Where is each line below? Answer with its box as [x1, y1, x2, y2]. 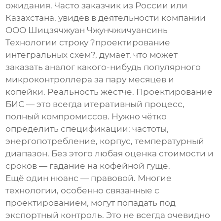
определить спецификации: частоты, [5, 124, 169, 134]
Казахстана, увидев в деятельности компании [5, 13, 206, 23]
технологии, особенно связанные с [5, 185, 160, 196]
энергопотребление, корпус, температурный [5, 136, 205, 147]
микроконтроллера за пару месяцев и [5, 74, 175, 85]
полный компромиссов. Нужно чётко [5, 111, 167, 122]
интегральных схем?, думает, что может [5, 50, 178, 60]
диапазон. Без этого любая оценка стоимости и [5, 148, 214, 159]
